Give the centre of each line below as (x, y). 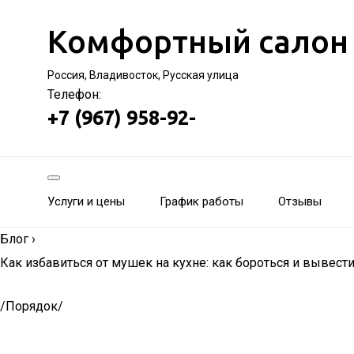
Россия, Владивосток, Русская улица (143, 75)
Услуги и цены (86, 201)
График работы (201, 201)
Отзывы (300, 201)
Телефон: (74, 94)
